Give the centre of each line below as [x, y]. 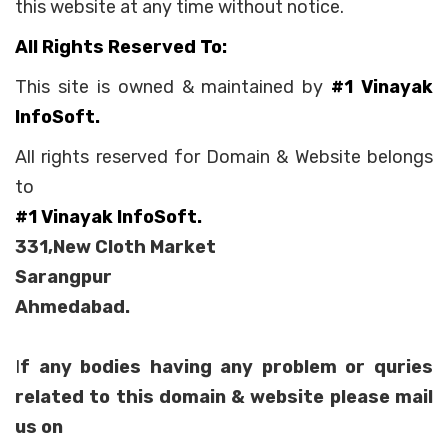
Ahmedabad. [72, 306]
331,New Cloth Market [115, 246]
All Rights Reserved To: [121, 46]
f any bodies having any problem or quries [226, 366]
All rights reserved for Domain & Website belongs [224, 156]
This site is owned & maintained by [173, 86]
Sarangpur [63, 276]
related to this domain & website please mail [224, 396]
